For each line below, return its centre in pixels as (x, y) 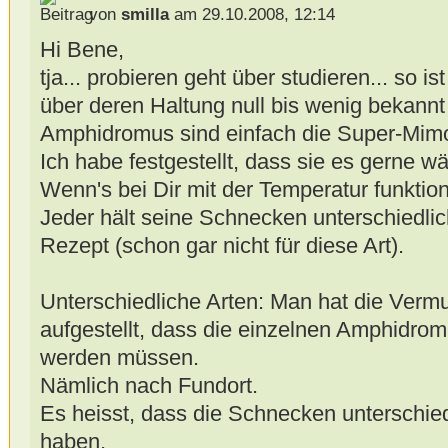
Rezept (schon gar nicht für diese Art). (221, 246)
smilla (144, 15)
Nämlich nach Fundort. (148, 386)
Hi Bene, (81, 50)
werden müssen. (119, 358)
